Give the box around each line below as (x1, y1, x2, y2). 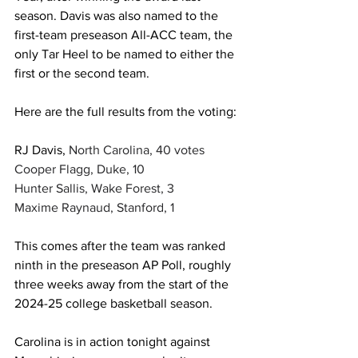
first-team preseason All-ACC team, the (14, 27, 236, 42)
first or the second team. (14, 66, 153, 80)
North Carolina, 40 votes (69, 142, 205, 157)
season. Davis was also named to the (14, 8, 221, 22)
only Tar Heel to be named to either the (14, 46, 237, 61)
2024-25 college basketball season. (14, 296, 216, 310)
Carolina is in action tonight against (14, 334, 213, 348)
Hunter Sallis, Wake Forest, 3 (14, 181, 174, 195)
